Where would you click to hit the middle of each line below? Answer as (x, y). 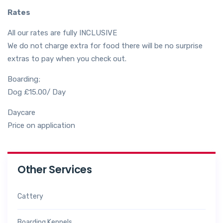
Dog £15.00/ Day (37, 92)
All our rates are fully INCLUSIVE (62, 33)
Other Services (55, 169)
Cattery (30, 196)
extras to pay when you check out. (67, 59)
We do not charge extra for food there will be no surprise (105, 46)
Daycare (21, 112)
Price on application (41, 125)
